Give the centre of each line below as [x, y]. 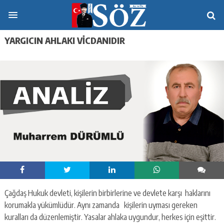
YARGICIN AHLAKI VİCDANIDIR [64, 40]
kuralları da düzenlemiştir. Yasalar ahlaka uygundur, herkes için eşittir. [110, 217]
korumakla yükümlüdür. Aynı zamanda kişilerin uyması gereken [101, 205]
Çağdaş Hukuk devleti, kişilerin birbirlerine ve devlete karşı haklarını [107, 193]
